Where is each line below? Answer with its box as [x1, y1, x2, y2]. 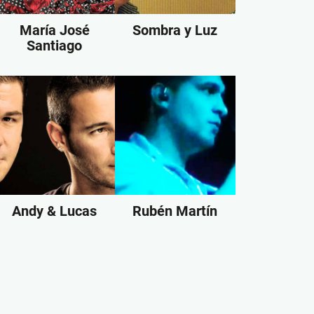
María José [19, 21, 90, 39]
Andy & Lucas [12, 202, 97, 219]
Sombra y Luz [132, 21, 218, 39]
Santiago [27, 36, 83, 54]
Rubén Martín [132, 202, 218, 219]
